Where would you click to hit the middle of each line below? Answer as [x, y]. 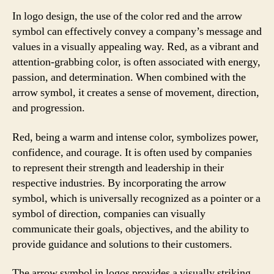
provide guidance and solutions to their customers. [122, 244]
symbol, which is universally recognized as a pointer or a [136, 198]
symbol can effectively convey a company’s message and [137, 31]
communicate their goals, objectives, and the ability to [131, 229]
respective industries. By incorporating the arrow [119, 183]
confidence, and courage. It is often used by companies [132, 152]
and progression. [49, 108]
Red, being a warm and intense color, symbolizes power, [135, 137]
